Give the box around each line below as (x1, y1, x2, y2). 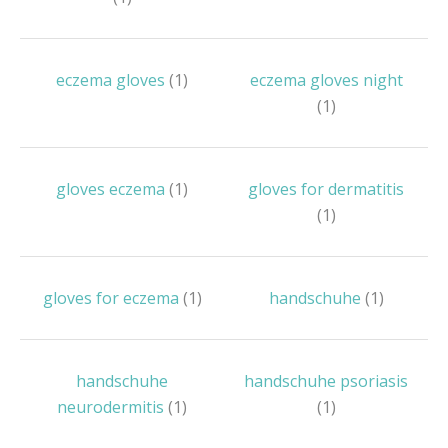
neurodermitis (57, 396, 168, 418)
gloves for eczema (42, 287, 183, 309)
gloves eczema (56, 178, 169, 200)
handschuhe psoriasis (244, 370, 408, 392)
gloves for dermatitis (248, 178, 404, 200)
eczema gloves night (249, 69, 403, 91)
